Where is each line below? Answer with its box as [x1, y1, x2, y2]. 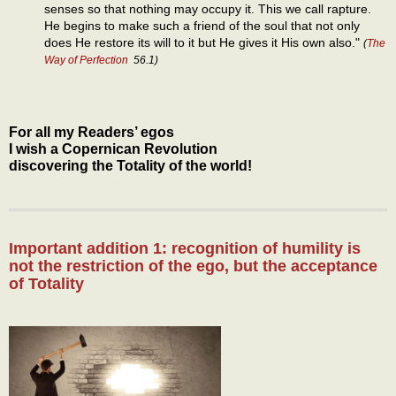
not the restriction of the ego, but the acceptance [9, 257, 377, 276]
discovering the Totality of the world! [9, 158, 252, 174]
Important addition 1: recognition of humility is [9, 240, 361, 258]
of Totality [9, 275, 84, 293]
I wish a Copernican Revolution [9, 141, 217, 157]
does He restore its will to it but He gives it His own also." [44, 34, 363, 49]
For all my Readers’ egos [9, 125, 174, 141]
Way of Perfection [44, 53, 128, 66]
